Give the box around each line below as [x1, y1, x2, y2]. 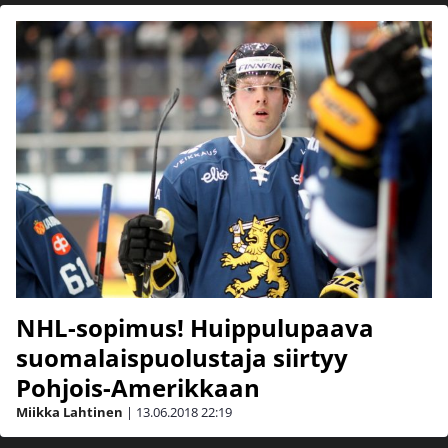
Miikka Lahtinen [16, 403, 123, 422]
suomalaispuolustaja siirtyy [16, 341, 348, 375]
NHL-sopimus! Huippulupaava [16, 311, 374, 345]
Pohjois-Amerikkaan [16, 371, 260, 405]
